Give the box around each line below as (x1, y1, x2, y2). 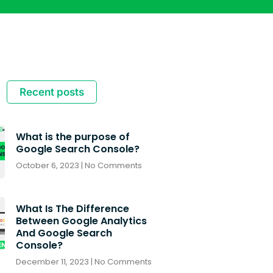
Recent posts (19, 85, 84, 98)
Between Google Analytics (15, 213, 147, 228)
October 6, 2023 (15, 159, 81, 171)
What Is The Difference (15, 201, 129, 216)
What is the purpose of (15, 129, 130, 144)
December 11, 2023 (15, 255, 91, 268)
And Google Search (15, 225, 112, 240)
